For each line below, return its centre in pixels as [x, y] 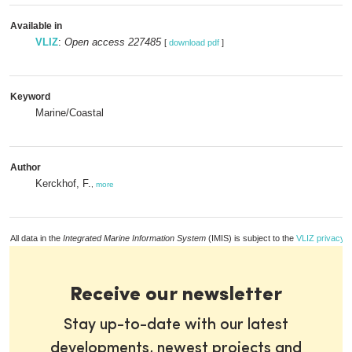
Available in [36, 26]
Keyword [30, 97]
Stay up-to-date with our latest [176, 325]
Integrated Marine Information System [134, 238]
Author [26, 167]
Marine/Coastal [70, 113]
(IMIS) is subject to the [251, 238]
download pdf [194, 42]
